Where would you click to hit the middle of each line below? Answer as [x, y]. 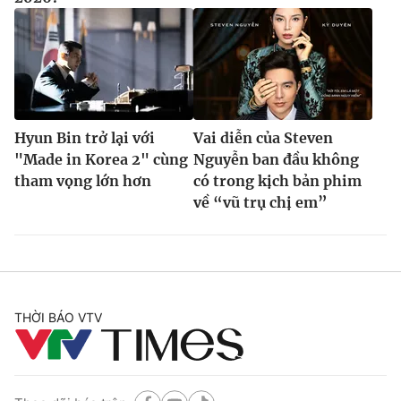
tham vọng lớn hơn [83, 180]
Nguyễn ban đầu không [276, 159]
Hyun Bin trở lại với [85, 137]
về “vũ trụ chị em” [260, 202]
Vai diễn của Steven [263, 137]
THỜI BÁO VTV [58, 317]
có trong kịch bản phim [277, 180]
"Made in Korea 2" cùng [101, 159]
